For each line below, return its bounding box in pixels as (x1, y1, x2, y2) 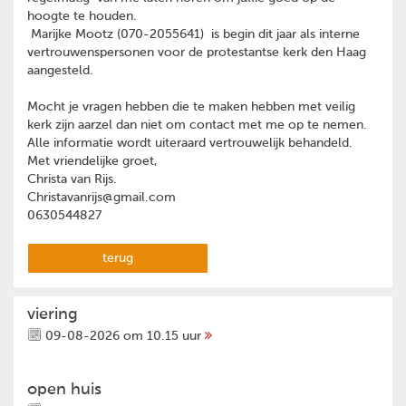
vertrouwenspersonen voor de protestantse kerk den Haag (27, 46, 366, 59)
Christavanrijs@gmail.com (27, 191, 176, 204)
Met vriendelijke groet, (27, 155, 158, 168)
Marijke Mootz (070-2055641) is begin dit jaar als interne (27, 28, 360, 41)
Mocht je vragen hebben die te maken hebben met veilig (27, 101, 355, 113)
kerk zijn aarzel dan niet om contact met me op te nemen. (27, 119, 367, 131)
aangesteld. (27, 64, 93, 77)
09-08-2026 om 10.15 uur (42, 330, 205, 343)
